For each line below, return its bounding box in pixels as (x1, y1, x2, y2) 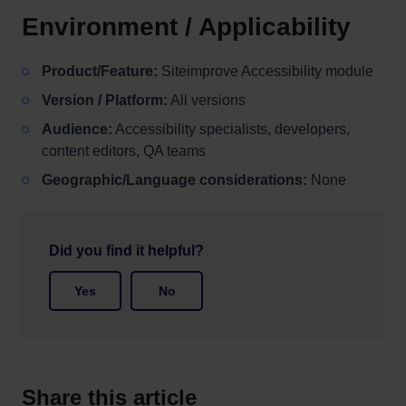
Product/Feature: (42, 63, 158, 79)
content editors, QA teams (42, 143, 206, 159)
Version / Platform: (42, 92, 168, 108)
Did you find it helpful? (49, 243, 204, 258)
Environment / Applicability (22, 13, 351, 41)
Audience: (42, 121, 112, 137)
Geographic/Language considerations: (42, 172, 307, 188)
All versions (168, 92, 246, 108)
